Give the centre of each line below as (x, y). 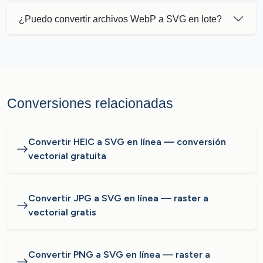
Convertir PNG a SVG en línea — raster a (119, 254)
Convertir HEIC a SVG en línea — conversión (127, 142)
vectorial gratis (62, 212)
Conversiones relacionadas (90, 103)
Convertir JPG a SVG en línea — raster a (118, 198)
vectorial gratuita (67, 156)
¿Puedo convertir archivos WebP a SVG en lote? (120, 19)
